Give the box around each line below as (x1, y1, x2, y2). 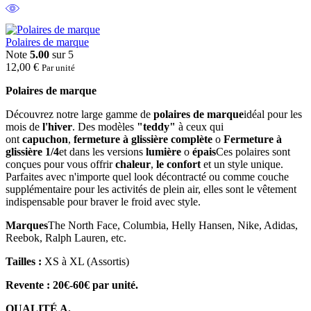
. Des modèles (72, 120, 137, 133)
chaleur (115, 158, 151, 170)
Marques (6, 219, 48, 231)
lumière (146, 145, 181, 158)
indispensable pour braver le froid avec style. (6, 195, 201, 208)
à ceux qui (176, 120, 224, 133)
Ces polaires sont (216, 145, 290, 158)
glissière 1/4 (6, 145, 59, 158)
